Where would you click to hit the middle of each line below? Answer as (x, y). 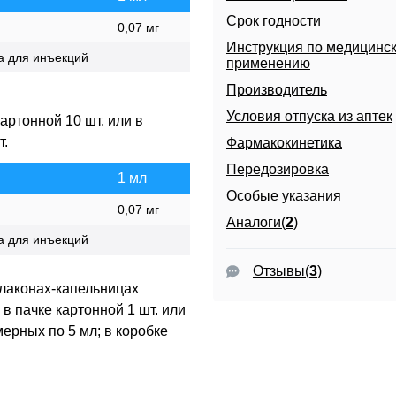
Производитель (276, 90)
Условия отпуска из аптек (309, 117)
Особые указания (283, 196)
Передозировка (277, 170)
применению (268, 64)
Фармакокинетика (284, 143)
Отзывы (278, 270)
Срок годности (273, 21)
